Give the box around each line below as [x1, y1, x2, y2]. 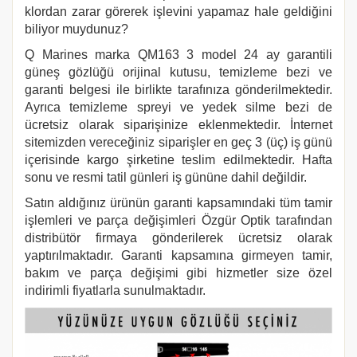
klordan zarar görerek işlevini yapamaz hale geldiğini [25, 5, 332, 18]
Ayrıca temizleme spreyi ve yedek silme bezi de [25, 100, 332, 114]
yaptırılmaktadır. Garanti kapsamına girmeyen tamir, [25, 249, 332, 262]
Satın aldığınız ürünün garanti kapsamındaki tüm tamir [25, 196, 332, 210]
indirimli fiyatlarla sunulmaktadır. [25, 284, 206, 297]
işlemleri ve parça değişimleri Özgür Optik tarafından [25, 214, 332, 227]
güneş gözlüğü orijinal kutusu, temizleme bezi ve [25, 65, 332, 79]
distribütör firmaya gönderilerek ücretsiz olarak [25, 231, 332, 245]
